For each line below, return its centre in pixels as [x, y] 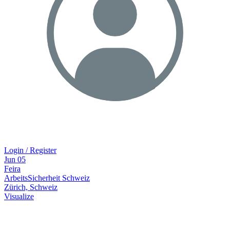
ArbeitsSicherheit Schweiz [47, 178]
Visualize [19, 196]
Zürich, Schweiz [31, 187]
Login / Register [30, 150]
